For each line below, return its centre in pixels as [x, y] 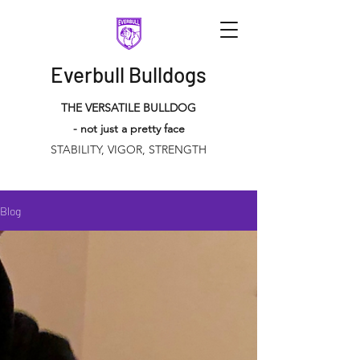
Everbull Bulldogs [129, 74]
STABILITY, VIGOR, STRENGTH [129, 149]
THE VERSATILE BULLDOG [129, 108]
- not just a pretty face [129, 129]
